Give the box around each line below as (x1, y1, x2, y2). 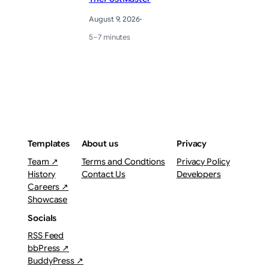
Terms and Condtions (81, 156, 165, 167)
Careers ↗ (28, 181, 69, 192)
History (28, 168, 56, 180)
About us (81, 138, 118, 150)
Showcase (28, 193, 68, 205)
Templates (28, 138, 70, 150)
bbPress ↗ (28, 243, 70, 254)
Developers (176, 168, 221, 180)
